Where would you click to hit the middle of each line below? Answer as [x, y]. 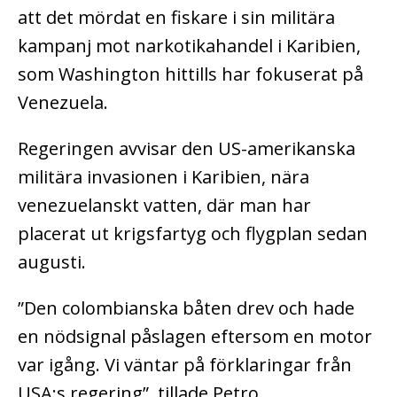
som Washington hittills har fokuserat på [191, 74]
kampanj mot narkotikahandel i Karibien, [189, 45]
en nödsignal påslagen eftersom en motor [195, 336]
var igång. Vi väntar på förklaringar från [185, 364]
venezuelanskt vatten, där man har [164, 205]
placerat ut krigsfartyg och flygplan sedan [193, 233]
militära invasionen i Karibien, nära [163, 176]
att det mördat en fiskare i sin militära [176, 17]
